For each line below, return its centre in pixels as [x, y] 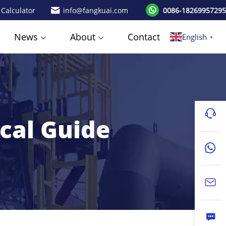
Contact [144, 37]
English [194, 37]
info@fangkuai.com [96, 10]
